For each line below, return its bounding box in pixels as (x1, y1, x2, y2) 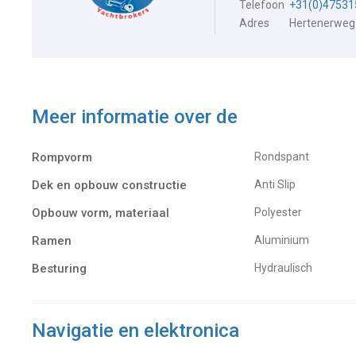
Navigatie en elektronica (32, 319, 239, 342)
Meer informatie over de (32, 106, 238, 129)
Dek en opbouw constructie (32, 178, 187, 193)
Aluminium (262, 234, 309, 247)
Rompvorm (32, 150, 92, 165)
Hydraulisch (261, 261, 312, 275)
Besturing (32, 261, 87, 277)
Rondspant (261, 150, 309, 164)
